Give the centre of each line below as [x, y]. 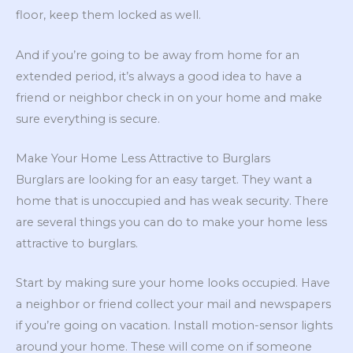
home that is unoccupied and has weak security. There [172, 201]
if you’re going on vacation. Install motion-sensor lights [174, 326]
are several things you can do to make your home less [171, 223]
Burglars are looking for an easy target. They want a [164, 180]
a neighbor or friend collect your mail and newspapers [173, 305]
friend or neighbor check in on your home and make [169, 97]
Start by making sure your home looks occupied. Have [173, 283]
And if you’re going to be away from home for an [158, 55]
